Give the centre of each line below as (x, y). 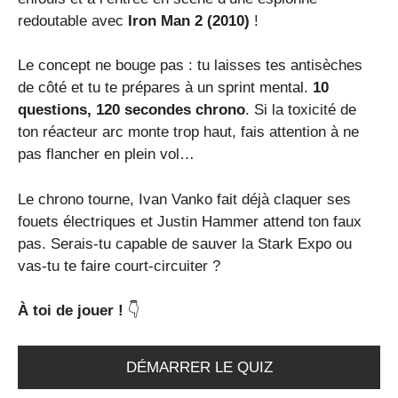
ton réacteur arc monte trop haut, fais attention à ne (188, 132)
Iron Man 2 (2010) (189, 20)
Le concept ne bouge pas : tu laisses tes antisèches (190, 66)
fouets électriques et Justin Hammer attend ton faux (190, 221)
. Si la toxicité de (301, 110)
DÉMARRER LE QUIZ (199, 367)
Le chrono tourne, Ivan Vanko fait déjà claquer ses (184, 199)
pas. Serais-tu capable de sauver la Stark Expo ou (185, 243)
